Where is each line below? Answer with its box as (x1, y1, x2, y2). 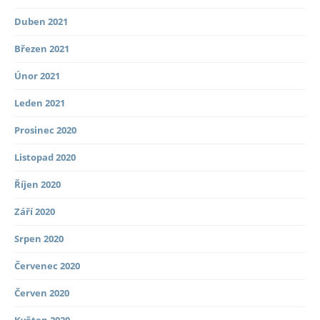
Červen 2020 (14, 286, 69, 300)
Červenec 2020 (14, 259, 80, 273)
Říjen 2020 (14, 178, 61, 191)
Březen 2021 (14, 42, 69, 56)
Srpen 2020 (14, 232, 64, 246)
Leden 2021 (14, 96, 65, 110)
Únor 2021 (14, 69, 60, 83)
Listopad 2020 (14, 151, 76, 164)
